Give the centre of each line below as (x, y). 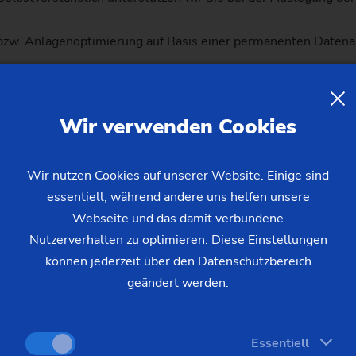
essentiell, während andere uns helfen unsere (178, 197)
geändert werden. (178, 282)
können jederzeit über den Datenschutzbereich (178, 261)
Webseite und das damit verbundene (178, 218)
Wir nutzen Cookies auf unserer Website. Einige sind (178, 175)
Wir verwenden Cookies (178, 126)
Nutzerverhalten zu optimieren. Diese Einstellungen (178, 240)
